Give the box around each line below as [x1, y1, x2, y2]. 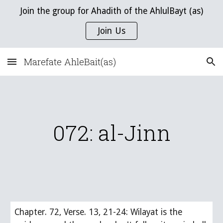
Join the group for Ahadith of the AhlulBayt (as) [20, 6, 203, 16]
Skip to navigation [153, 14, 215, 23]
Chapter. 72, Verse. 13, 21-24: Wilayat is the [14, 207, 183, 217]
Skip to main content [8, 14, 79, 23]
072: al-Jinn [52, 118, 171, 147]
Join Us [97, 26, 126, 36]
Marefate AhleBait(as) [24, 55, 116, 68]
